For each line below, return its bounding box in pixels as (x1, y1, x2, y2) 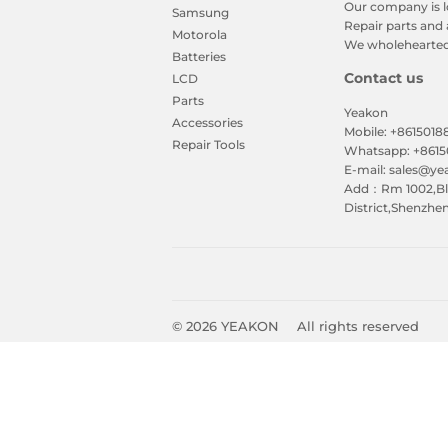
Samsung (172, 5, 229, 21)
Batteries (172, 49, 226, 65)
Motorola (172, 27, 227, 43)
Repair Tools (172, 137, 245, 153)
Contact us (343, 70, 423, 87)
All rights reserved (297, 318, 419, 335)
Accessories (172, 115, 243, 131)
